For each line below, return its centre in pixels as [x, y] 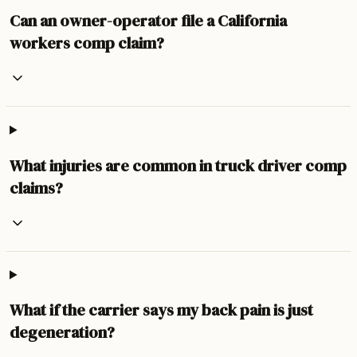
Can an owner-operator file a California [148, 20]
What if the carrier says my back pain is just [161, 310]
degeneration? [62, 333]
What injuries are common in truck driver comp [178, 165]
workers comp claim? [87, 43]
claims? [36, 188]
